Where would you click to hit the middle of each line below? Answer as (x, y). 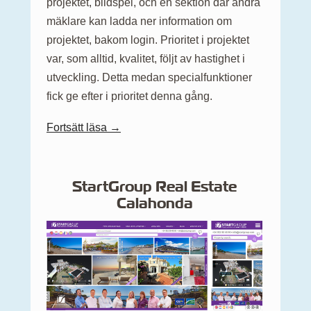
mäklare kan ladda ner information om (139, 21)
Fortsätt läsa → (84, 127)
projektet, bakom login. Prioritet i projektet (148, 40)
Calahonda (154, 203)
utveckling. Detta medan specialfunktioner (149, 77)
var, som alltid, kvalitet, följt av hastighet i (146, 58)
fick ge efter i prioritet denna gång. (129, 96)
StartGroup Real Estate (154, 186)
